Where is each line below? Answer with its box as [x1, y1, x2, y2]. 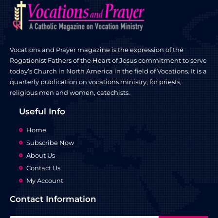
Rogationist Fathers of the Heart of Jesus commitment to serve [10, 56, 207, 64]
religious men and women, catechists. [10, 88, 130, 96]
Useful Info [19, 106, 65, 116]
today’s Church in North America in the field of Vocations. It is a [10, 67, 207, 75]
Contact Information [10, 194, 96, 204]
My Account [26, 176, 63, 184]
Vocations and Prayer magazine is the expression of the [10, 45, 183, 54]
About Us [26, 151, 55, 159]
